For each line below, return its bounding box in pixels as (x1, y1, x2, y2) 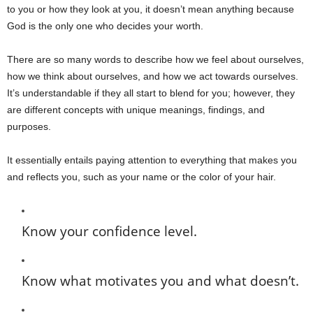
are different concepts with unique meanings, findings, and (7, 104, 265, 115)
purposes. (7, 121, 51, 132)
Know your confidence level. (22, 222, 197, 240)
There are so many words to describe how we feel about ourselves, (7, 54, 304, 65)
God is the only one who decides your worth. (7, 20, 203, 31)
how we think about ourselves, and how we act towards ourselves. (7, 71, 298, 82)
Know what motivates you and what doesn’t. (22, 272, 299, 290)
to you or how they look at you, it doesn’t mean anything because (7, 3, 294, 15)
